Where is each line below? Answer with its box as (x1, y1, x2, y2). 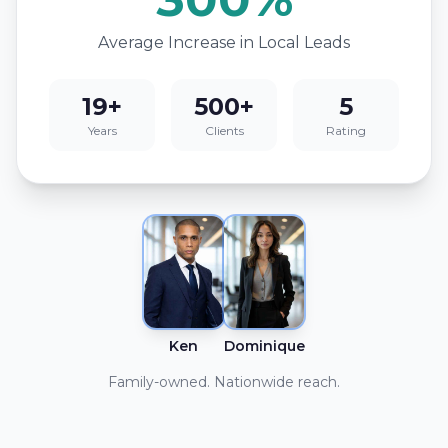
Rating (326, 123, 366, 138)
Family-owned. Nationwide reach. (108, 373, 340, 391)
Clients (204, 123, 244, 138)
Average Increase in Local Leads (98, 33, 350, 52)
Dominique (223, 337, 305, 355)
